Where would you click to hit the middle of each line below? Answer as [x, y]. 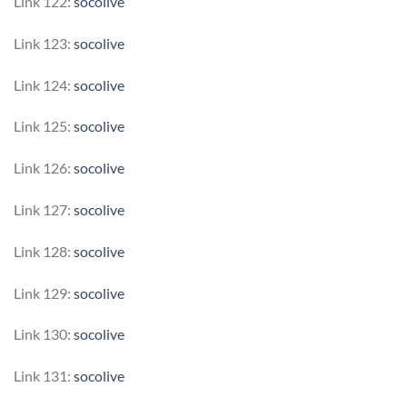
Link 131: [44, 376]
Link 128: [44, 251]
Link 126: [44, 168]
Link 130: [44, 334]
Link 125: [44, 126]
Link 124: [44, 84]
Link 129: [44, 293]
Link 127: [44, 209]
